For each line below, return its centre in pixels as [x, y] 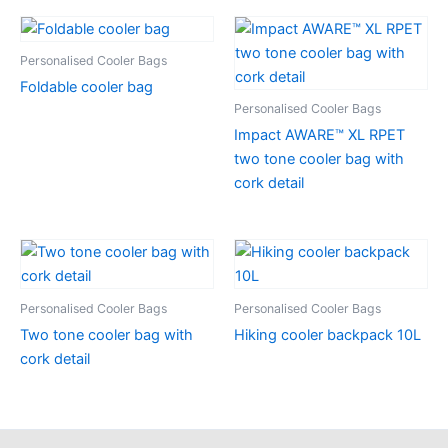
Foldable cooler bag [86, 87]
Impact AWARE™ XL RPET [319, 135]
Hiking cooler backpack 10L [327, 335]
